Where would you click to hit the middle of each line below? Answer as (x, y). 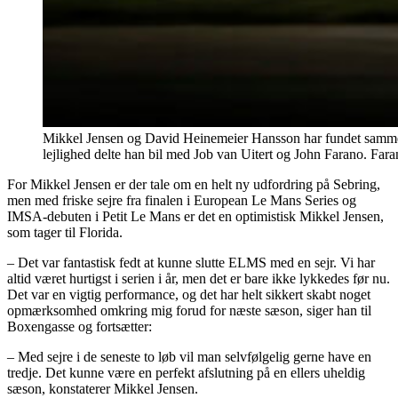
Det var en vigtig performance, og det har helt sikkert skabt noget (189, 294)
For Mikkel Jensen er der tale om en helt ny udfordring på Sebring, (194, 184)
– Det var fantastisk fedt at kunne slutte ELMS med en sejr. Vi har (191, 262)
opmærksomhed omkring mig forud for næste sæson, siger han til (189, 310)
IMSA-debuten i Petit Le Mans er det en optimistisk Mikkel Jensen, (195, 216)
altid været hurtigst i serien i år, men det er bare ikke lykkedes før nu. (199, 278)
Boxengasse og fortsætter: (80, 326)
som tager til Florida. (65, 232)
